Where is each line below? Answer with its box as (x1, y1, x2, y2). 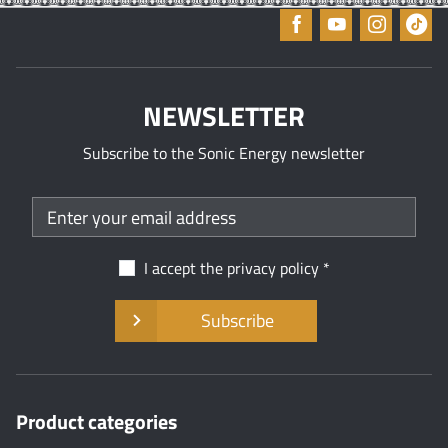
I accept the (143, 256, 227, 281)
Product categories (16, 406, 177, 438)
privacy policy (226, 256, 319, 281)
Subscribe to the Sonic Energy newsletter (83, 141, 365, 166)
